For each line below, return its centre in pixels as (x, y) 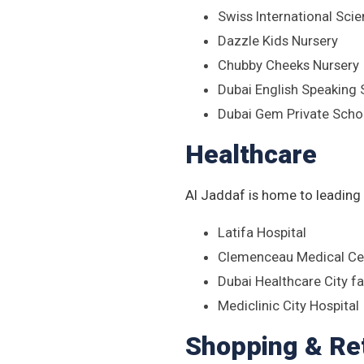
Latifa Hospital (262, 232)
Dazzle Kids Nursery (278, 41)
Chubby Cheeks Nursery (288, 65)
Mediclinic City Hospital (288, 305)
